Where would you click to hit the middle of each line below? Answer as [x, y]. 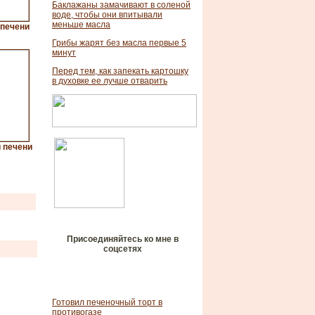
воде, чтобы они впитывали [107, 15]
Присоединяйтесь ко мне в [122, 239]
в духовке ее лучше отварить [110, 81]
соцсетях [122, 249]
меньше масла [81, 25]
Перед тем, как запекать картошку [120, 71]
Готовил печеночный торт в [107, 302]
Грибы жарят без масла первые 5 [119, 43]
